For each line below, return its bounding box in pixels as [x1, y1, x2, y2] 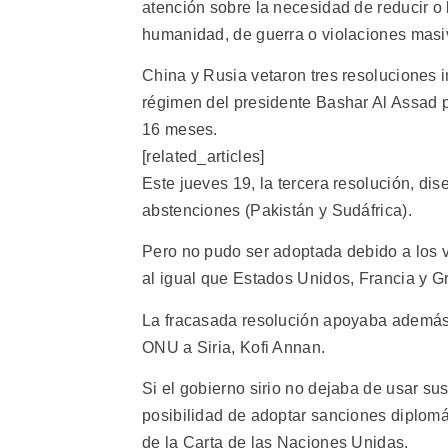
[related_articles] [142, 148, 265, 166]
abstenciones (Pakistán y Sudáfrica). [142, 202, 412, 220]
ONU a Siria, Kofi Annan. [142, 338, 326, 356]
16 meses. [142, 121, 218, 139]
